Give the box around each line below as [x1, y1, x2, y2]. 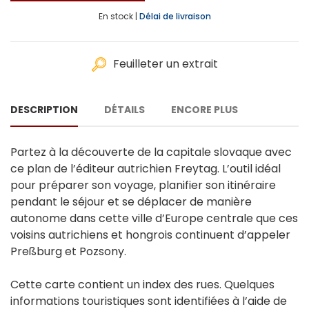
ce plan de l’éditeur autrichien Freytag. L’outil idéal [10, 161, 281, 177]
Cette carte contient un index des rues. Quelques [10, 277, 275, 293]
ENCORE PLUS [171, 103, 238, 117]
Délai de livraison [139, 10, 211, 23]
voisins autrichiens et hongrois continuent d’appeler [10, 227, 290, 243]
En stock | [98, 10, 137, 23]
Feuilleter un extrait [113, 56, 218, 72]
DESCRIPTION [10, 103, 78, 117]
